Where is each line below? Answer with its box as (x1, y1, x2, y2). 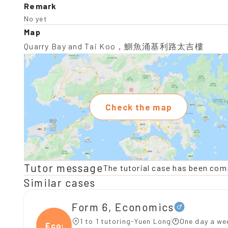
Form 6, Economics (72, 200, 174, 213)
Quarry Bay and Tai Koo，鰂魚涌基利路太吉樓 (24, 41, 204, 51)
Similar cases (24, 176, 96, 189)
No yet (24, 14, 47, 23)
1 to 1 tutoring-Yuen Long (80, 217, 171, 225)
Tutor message (24, 161, 103, 174)
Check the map (105, 102, 173, 112)
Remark (24, 1, 57, 11)
